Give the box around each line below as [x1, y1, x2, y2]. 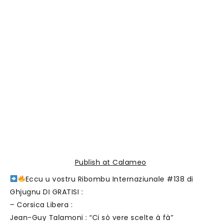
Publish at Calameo [74, 157, 147, 167]
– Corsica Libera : [10, 200, 73, 210]
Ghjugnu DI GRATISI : [10, 187, 83, 197]
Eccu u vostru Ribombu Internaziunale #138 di [25, 174, 193, 184]
